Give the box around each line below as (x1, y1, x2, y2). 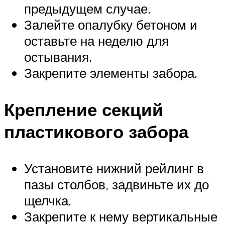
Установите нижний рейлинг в (24, 160, 204, 177)
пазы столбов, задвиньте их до (24, 176, 209, 193)
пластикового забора (4, 121, 188, 143)
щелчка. (24, 192, 71, 209)
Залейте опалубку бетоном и (24, 17, 197, 33)
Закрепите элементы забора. (24, 65, 197, 81)
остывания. (24, 49, 92, 65)
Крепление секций (4, 98, 163, 121)
